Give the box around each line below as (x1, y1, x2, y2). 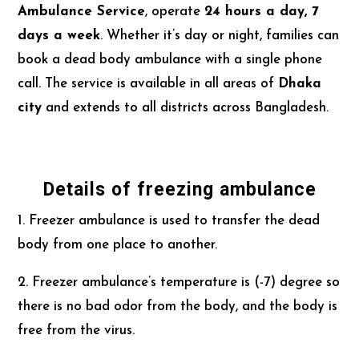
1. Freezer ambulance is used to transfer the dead (18, 213, 321, 228)
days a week (18, 28, 101, 42)
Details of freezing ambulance (42, 178, 317, 200)
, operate (145, 4, 205, 18)
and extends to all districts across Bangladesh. (42, 100, 329, 115)
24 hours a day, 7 (204, 4, 320, 18)
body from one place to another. (18, 237, 218, 252)
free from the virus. (18, 323, 135, 337)
